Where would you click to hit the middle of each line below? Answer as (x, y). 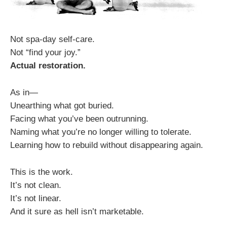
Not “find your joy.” (45, 52)
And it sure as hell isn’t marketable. (77, 212)
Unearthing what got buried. (62, 105)
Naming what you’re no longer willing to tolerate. (101, 132)
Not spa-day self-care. (52, 39)
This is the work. (42, 172)
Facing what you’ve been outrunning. (79, 119)
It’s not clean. (36, 185)
